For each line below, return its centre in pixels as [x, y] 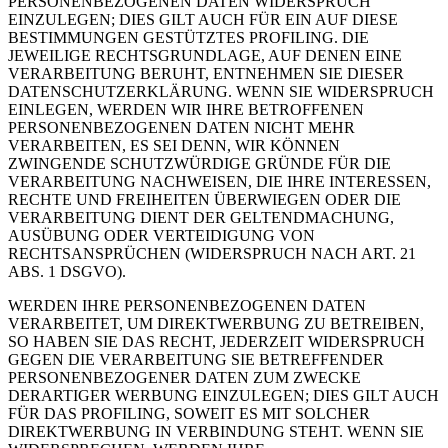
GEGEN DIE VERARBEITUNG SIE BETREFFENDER [196, 360]
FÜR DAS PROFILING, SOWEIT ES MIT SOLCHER [189, 414]
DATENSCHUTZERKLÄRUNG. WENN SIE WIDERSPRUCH [221, 92]
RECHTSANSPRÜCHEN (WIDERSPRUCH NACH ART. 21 [212, 254]
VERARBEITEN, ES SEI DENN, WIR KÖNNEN [174, 146]
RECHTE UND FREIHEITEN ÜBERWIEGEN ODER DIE [204, 200]
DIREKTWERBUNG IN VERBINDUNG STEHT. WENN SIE [216, 432]
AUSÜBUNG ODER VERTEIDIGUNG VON [161, 236]
